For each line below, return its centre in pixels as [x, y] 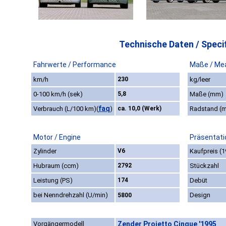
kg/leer [200, 80]
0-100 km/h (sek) [58, 94]
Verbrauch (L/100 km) [65, 109]
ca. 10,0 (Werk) [139, 109]
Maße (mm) [207, 94]
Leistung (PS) [53, 181]
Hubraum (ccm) [56, 166]
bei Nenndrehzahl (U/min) [71, 195]
